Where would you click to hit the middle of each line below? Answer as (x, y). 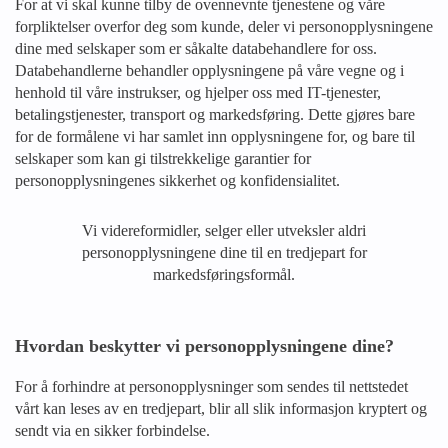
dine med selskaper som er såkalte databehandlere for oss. (196, 48)
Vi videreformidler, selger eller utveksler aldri (224, 230)
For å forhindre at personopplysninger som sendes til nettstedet (211, 386)
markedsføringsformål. (224, 274)
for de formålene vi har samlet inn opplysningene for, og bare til (215, 136)
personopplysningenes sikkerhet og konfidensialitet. (177, 180)
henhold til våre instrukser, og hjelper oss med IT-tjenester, (198, 92)
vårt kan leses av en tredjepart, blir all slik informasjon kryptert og (221, 408)
